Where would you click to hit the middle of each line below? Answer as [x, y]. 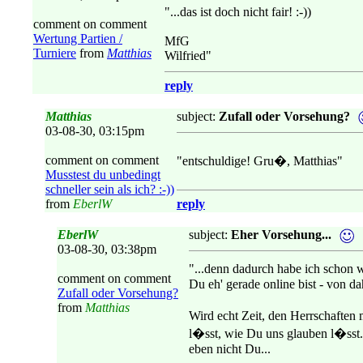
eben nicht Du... [230, 349]
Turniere [55, 53]
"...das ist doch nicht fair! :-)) [238, 12]
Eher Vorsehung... [281, 235]
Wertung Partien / [78, 38]
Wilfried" [188, 56]
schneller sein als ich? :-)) [110, 189]
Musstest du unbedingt [103, 175]
